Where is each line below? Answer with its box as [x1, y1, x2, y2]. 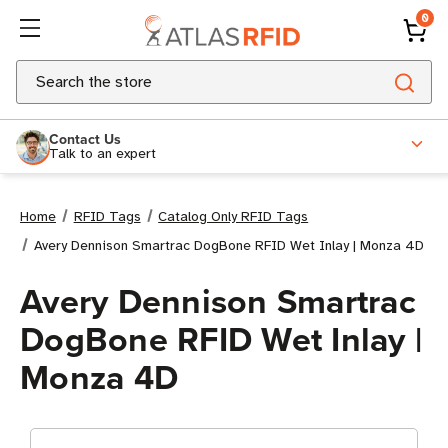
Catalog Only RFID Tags [158, 208, 309, 225]
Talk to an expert [49, 144, 156, 162]
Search [16, 62, 64, 82]
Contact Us [49, 128, 121, 149]
